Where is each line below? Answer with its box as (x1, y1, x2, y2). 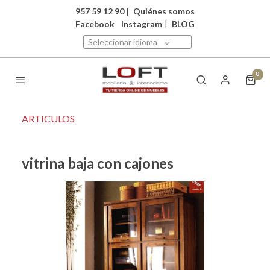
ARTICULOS (22, 112, 75, 124)
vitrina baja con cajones (22, 154, 174, 172)
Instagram (121, 19, 162, 29)
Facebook (75, 19, 115, 29)
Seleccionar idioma (88, 37, 157, 47)
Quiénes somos (133, 6, 195, 16)
